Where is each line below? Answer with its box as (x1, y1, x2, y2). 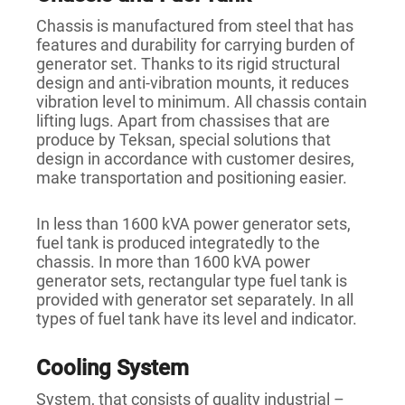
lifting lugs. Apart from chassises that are (36, 111, 330, 131)
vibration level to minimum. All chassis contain (36, 92, 367, 112)
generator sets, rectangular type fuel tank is (36, 271, 347, 291)
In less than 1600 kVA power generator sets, (36, 214, 351, 234)
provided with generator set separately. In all (36, 290, 353, 310)
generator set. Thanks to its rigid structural (36, 54, 340, 74)
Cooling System (36, 355, 189, 381)
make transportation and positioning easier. (36, 168, 347, 188)
